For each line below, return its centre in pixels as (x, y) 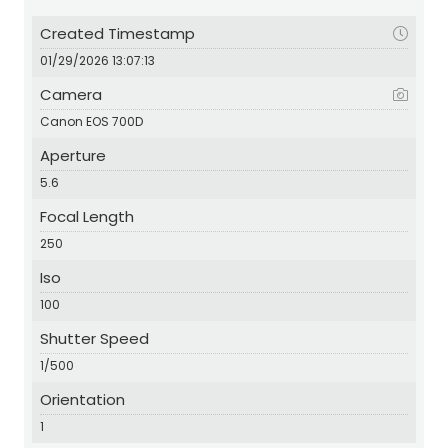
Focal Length (87, 216)
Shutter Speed (94, 338)
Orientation (82, 399)
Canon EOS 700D (91, 121)
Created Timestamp (117, 33)
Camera (71, 94)
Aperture (73, 155)
